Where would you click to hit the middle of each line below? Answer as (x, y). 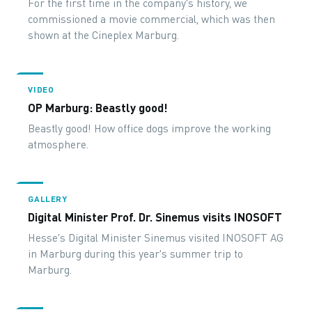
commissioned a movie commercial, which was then (152, 19)
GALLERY (48, 198)
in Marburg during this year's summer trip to (136, 253)
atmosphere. (58, 144)
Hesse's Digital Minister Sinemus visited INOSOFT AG (156, 237)
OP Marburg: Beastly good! (98, 107)
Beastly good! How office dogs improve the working (150, 128)
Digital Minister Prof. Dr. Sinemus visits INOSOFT (155, 217)
